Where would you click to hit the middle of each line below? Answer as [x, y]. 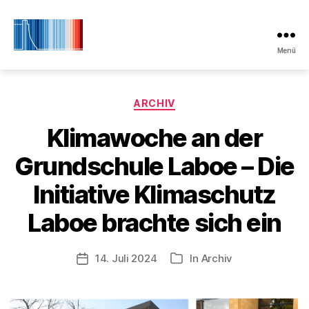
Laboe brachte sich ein [154, 222]
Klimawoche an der [154, 138]
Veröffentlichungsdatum [142, 259]
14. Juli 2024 [126, 258]
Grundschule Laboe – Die [154, 166]
